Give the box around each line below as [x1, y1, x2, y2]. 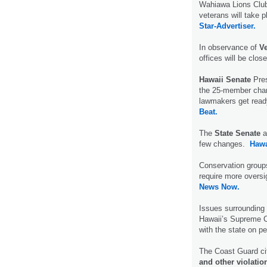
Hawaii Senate [199, 75, 251, 85]
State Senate [215, 129, 260, 138]
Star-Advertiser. [199, 21, 256, 31]
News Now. [199, 182, 240, 192]
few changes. [199, 139, 250, 149]
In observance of [199, 43, 259, 52]
